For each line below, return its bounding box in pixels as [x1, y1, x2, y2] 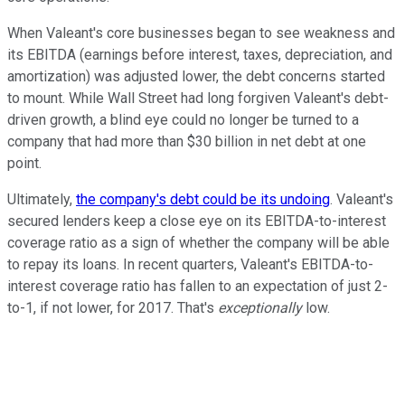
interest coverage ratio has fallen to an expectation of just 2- [7, 277, 388, 295]
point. [7, 154, 42, 172]
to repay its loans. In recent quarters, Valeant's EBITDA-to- [7, 255, 373, 273]
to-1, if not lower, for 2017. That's [7, 298, 218, 316]
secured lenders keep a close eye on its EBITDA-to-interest [7, 212, 386, 230]
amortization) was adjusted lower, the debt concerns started [7, 67, 385, 85]
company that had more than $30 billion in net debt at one [7, 132, 366, 150]
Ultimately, [7, 190, 76, 208]
